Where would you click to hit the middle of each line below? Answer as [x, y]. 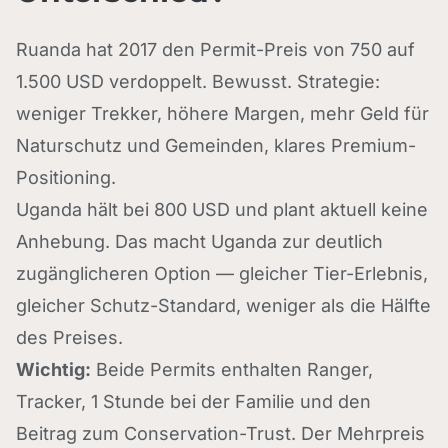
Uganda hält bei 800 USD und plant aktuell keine [222, 209]
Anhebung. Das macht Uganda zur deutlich [199, 241]
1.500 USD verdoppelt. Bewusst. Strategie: [198, 81]
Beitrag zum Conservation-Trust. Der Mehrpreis [220, 433]
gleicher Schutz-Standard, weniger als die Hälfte [223, 305]
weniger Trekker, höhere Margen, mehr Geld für [222, 113]
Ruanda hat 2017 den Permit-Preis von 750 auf [215, 49]
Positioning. [66, 177]
